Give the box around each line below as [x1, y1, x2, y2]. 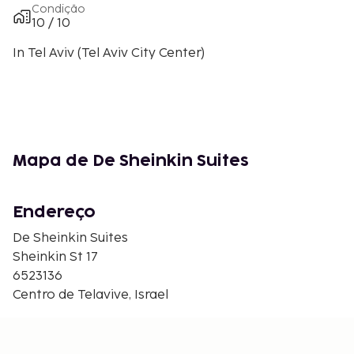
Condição [32, 2, 85, 16]
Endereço [13, 204, 96, 220]
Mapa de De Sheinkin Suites [13, 153, 249, 169]
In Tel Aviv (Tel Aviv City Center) [13, 45, 205, 61]
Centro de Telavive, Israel [13, 287, 168, 303]
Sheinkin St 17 [13, 249, 98, 265]
